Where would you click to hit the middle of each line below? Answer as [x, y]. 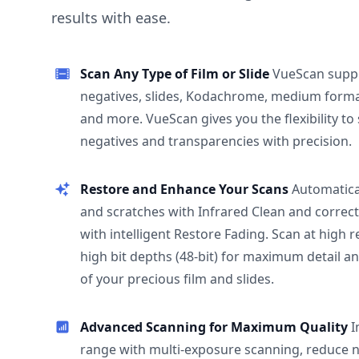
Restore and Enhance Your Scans [186, 189]
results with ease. [111, 18]
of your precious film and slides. [177, 279]
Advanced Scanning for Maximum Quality [216, 327]
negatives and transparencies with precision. [216, 141]
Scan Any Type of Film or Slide [176, 74]
